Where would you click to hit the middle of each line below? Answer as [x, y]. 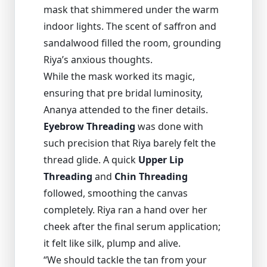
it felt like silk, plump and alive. [112, 243]
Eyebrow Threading [89, 126]
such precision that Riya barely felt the [130, 143]
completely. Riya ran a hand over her [125, 209]
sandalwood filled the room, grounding [132, 43]
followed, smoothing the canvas [116, 193]
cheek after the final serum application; [132, 226]
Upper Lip [161, 159]
